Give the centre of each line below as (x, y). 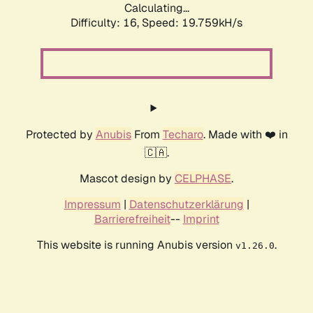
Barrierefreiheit (132, 219)
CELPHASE (203, 179)
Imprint (201, 219)
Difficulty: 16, (106, 23)
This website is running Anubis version (136, 245)
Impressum (92, 205)
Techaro (183, 135)
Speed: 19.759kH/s (192, 23)
